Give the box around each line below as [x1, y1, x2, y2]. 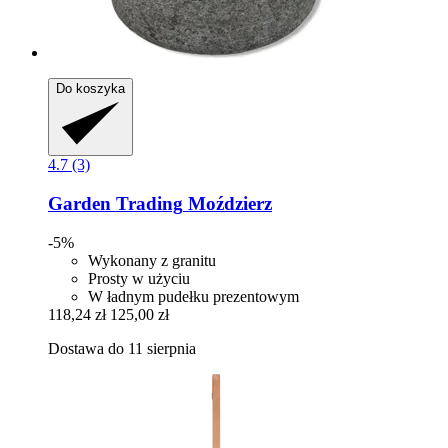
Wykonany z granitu [88, 251, 216, 269]
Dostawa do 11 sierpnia [48, 339, 196, 357]
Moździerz [183, 193, 272, 215]
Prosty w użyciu [88, 269, 190, 287]
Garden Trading [48, 193, 183, 215]
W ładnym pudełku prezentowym [88, 287, 299, 305]
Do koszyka [56, 81, 125, 97]
